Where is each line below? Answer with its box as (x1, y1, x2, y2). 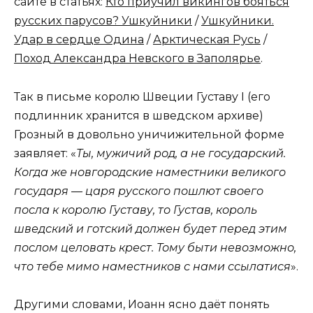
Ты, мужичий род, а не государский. (76, 146, 286, 160)
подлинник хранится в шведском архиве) (14, 108, 263, 122)
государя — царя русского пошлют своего (14, 184, 263, 198)
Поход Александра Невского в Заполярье (14, 52, 261, 66)
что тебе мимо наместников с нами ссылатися (14, 259, 291, 273)
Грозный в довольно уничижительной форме (14, 127, 284, 141)
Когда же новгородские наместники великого (14, 165, 286, 179)
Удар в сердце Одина (14, 33, 144, 47)
